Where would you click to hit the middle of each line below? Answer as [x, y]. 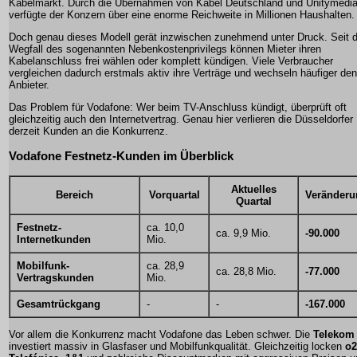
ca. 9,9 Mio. [243, 233]
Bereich [75, 194]
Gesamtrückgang [59, 304]
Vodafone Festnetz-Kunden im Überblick [121, 156]
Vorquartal [174, 194]
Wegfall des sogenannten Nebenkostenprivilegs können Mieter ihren [165, 49]
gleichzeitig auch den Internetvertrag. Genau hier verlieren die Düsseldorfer [181, 120]
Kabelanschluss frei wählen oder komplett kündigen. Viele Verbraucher [171, 61]
